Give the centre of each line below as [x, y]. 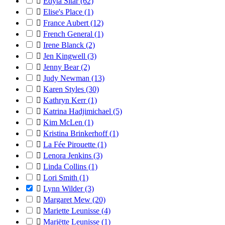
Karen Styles [65, 89]
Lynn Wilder [64, 189]
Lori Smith [61, 178]
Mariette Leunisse [72, 211]
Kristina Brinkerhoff [76, 133]
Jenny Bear [62, 67]
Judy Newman [67, 78]
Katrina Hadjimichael [78, 111]
